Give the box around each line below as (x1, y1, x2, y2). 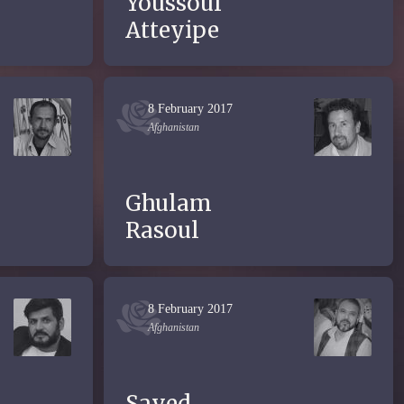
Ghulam (125, 189, 212, 217)
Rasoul (125, 216, 199, 244)
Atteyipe (125, 16, 219, 44)
